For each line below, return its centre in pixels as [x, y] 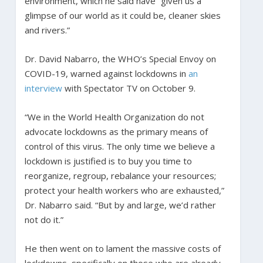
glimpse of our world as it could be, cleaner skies [122, 15]
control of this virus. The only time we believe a [119, 146]
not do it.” [44, 219]
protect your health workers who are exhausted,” [124, 190]
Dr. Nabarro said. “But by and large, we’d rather [120, 205]
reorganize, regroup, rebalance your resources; [120, 175]
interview [43, 88]
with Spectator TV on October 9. [129, 88]
